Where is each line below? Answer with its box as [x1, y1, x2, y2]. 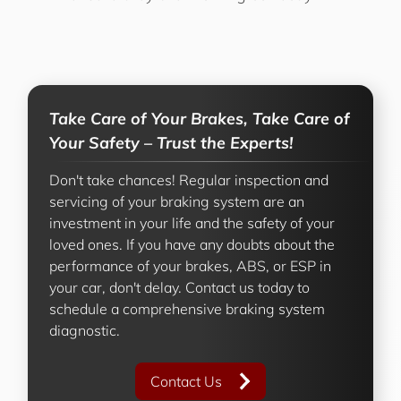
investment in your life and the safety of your [49, 214, 335, 232]
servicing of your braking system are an [49, 192, 304, 210]
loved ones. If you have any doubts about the [49, 235, 335, 253]
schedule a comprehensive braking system [49, 300, 325, 318]
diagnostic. [49, 321, 120, 339]
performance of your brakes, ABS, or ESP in [49, 257, 331, 275]
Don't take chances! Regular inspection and [49, 171, 328, 189]
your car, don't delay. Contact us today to [49, 278, 310, 296]
